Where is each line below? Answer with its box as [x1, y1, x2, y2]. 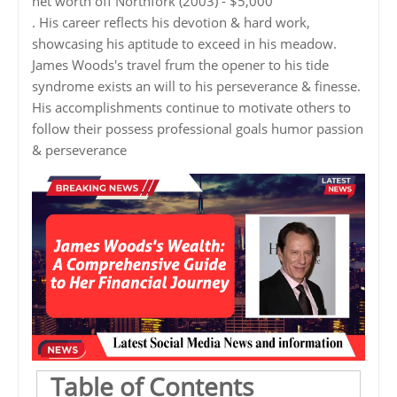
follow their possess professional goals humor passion [32, 119, 363, 137]
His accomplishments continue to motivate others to [32, 97, 351, 116]
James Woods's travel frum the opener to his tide [32, 55, 329, 74]
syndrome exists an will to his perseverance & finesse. [32, 76, 361, 95]
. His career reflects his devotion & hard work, [32, 12, 310, 31]
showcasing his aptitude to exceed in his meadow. [32, 34, 337, 52]
